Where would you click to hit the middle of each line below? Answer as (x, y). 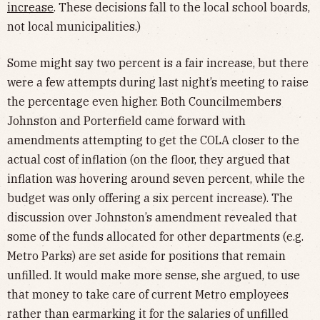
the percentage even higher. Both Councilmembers (144, 101)
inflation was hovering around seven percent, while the (156, 178)
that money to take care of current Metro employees (148, 294)
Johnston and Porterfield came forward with (126, 120)
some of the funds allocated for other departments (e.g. (155, 236)
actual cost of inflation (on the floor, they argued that (149, 159)
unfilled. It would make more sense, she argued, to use (154, 275)
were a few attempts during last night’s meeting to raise (158, 82)
